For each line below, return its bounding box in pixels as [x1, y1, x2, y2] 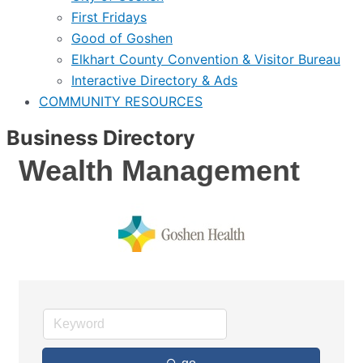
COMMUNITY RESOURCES [39, 93, 203, 109]
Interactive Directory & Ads [71, 72, 237, 88]
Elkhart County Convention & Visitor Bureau [71, 51, 340, 67]
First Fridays [71, 9, 147, 25]
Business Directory [6, 126, 195, 150]
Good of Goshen [71, 30, 173, 46]
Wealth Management [19, 154, 300, 187]
